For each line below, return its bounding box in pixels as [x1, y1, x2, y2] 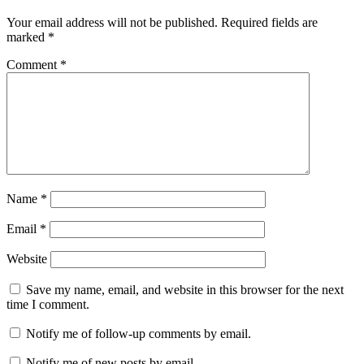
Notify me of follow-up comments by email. [26, 327, 251, 341]
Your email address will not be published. [6, 15, 218, 30]
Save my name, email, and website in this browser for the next [26, 283, 344, 297]
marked [6, 30, 48, 45]
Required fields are [221, 15, 318, 30]
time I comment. [6, 297, 89, 312]
